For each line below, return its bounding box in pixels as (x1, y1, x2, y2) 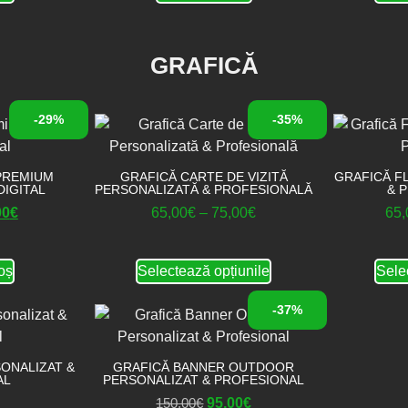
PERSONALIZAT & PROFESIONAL (103, 372, 305, 387)
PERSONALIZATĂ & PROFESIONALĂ (95, 182, 313, 197)
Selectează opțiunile (138, 263, 270, 279)
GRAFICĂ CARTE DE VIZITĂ (119, 169, 288, 184)
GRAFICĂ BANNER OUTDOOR (113, 360, 295, 374)
